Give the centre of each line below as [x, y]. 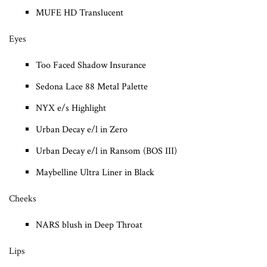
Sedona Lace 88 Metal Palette [92, 86]
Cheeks [23, 198]
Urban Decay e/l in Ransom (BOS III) [106, 151]
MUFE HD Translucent [80, 13]
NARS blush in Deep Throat [89, 225]
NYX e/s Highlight [71, 108]
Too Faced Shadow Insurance [91, 65]
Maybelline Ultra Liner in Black [95, 172]
